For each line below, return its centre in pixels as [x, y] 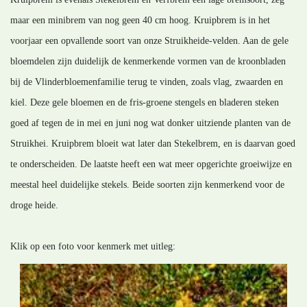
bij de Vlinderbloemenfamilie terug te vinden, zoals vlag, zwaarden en [147, 82]
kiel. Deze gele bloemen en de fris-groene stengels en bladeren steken [145, 102]
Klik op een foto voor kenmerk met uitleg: [93, 246]
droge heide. [34, 205]
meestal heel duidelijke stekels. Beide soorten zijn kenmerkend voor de [147, 184]
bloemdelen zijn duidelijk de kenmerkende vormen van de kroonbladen [148, 61]
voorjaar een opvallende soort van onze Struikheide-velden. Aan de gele [149, 40]
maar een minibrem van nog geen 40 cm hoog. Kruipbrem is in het [140, 20]
